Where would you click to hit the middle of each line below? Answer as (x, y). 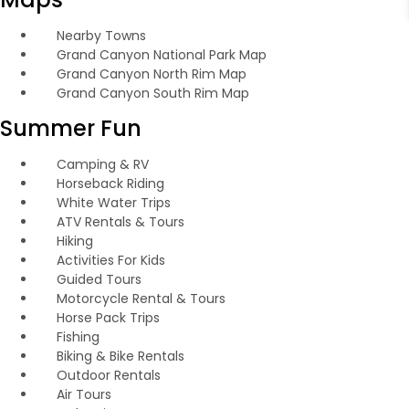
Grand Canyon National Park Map (161, 55)
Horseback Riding (110, 184)
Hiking (74, 241)
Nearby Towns (101, 36)
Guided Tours (99, 279)
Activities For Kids (110, 260)
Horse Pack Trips (108, 318)
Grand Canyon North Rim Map (151, 74)
